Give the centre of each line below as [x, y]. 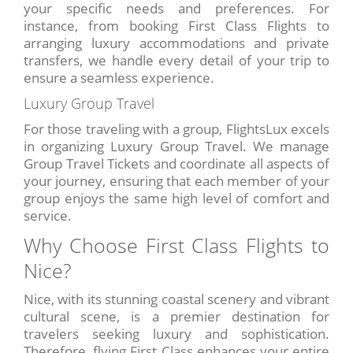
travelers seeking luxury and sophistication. [176, 334]
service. [48, 216]
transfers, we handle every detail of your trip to [176, 61]
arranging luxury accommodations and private [176, 43]
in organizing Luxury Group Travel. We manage [176, 147]
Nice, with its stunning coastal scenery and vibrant [176, 299]
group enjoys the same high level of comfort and [176, 199]
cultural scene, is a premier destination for [176, 317]
